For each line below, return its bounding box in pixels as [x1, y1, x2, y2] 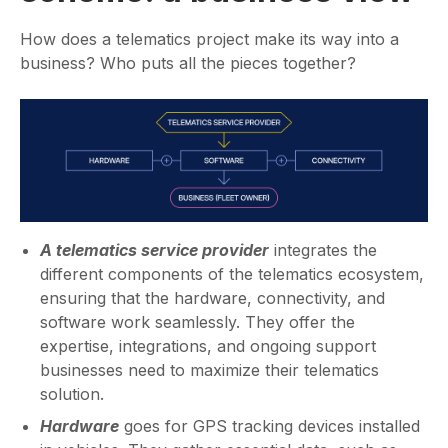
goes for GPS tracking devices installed [119, 415, 420, 436]
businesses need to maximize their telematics [40, 359, 379, 380]
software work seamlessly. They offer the [40, 311, 355, 332]
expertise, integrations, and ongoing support [40, 335, 376, 356]
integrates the [269, 239, 377, 260]
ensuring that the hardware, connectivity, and [40, 287, 385, 308]
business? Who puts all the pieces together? [20, 53, 356, 74]
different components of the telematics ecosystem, [40, 263, 424, 284]
